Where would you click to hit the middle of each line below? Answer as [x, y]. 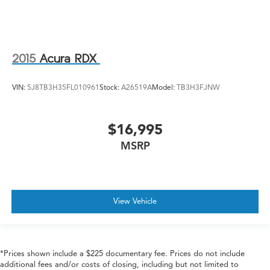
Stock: [110, 87]
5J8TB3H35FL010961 [63, 87]
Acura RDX [68, 58]
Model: [164, 87]
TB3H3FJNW [198, 87]
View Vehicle [135, 201]
